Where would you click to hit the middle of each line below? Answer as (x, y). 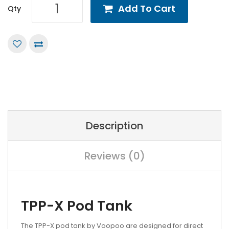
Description (114, 126)
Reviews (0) (114, 156)
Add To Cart (147, 8)
